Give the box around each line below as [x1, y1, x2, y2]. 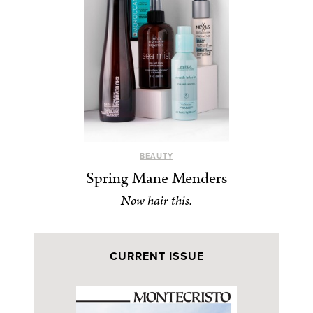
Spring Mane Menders [86, 167, 227, 191]
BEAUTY [140, 152, 173, 161]
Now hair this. [121, 191, 192, 211]
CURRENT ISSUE [109, 249, 204, 264]
